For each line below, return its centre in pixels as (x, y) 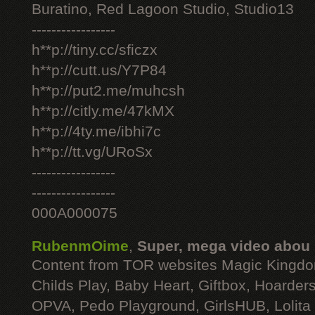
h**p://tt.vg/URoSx (92, 152)
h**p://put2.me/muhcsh (108, 91)
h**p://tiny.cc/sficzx (95, 50)
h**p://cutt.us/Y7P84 (99, 70)
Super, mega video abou (224, 246)
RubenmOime (80, 246)
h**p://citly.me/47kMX (103, 111)
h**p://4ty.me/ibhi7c (96, 131)
